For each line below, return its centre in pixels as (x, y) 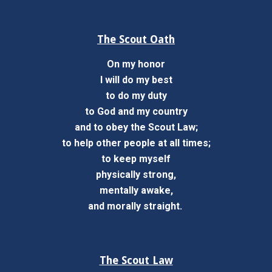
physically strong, (136, 175)
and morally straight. (135, 206)
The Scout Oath (136, 39)
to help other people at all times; (136, 143)
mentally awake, (136, 190)
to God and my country (136, 111)
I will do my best (136, 80)
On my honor (136, 64)
